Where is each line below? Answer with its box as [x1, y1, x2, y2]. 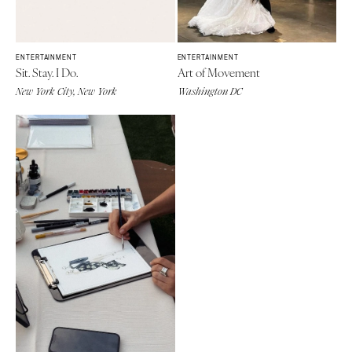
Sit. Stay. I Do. [16, 63, 78, 80]
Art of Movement [177, 63, 260, 80]
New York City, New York [16, 85, 117, 98]
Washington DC [177, 85, 242, 98]
